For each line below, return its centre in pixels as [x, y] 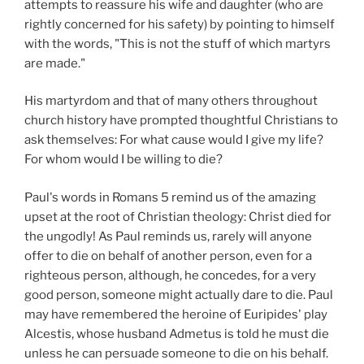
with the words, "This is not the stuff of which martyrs [178, 43]
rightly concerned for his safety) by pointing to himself [180, 24]
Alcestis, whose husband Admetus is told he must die [177, 334]
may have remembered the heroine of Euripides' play [176, 314]
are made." [55, 63]
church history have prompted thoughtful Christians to [181, 121]
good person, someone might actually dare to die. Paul [179, 295]
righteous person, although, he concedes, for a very [170, 275]
